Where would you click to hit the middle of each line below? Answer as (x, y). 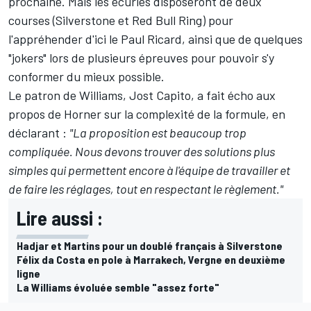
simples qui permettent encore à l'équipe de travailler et (149, 170)
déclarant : (39, 132)
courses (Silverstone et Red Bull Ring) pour (121, 20)
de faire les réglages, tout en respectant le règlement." (146, 188)
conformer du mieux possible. (86, 76)
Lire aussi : (60, 218)
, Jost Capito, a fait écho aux (199, 95)
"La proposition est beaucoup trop (158, 132)
